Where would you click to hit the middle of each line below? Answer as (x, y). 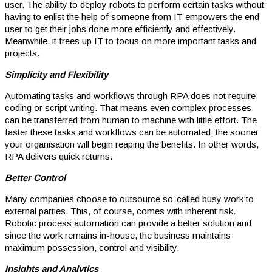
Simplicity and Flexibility (56, 75)
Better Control (35, 178)
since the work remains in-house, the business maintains (118, 236)
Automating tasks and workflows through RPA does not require (130, 96)
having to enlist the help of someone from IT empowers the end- (134, 17)
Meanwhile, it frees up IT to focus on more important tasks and (131, 41)
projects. (22, 53)
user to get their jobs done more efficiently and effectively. (120, 29)
